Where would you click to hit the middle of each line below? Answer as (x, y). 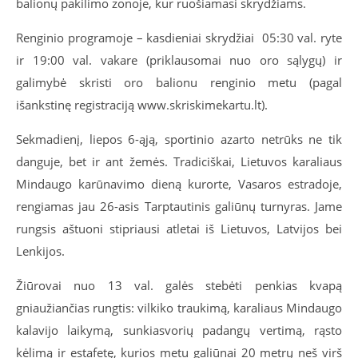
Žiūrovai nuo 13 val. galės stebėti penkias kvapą (179, 285)
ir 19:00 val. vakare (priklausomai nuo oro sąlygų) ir (179, 60)
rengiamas (48, 206)
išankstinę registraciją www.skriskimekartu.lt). (142, 104)
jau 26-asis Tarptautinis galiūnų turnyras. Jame (211, 206)
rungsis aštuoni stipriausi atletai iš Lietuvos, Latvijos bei (179, 228)
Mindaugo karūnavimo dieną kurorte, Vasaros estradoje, (179, 183)
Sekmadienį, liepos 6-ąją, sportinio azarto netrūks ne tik (179, 139)
